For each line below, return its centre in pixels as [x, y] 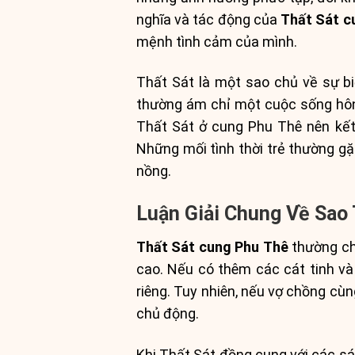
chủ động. [168, 314]
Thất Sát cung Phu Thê [212, 247]
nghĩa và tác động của [209, 19]
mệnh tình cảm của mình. [217, 42]
